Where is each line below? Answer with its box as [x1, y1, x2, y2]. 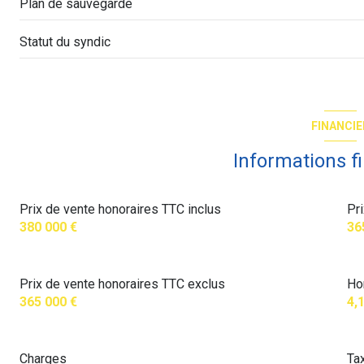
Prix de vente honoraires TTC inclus [19, 201, 221, 218]
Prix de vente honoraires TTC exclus [19, 276, 225, 292]
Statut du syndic [19, 33, 110, 50]
